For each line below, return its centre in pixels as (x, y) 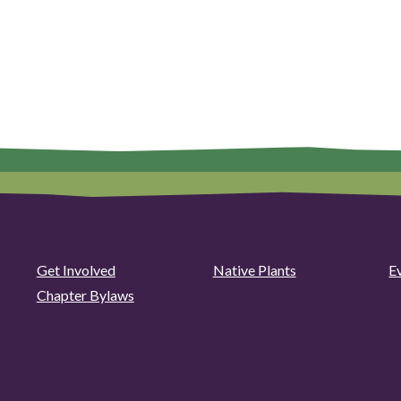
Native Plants (254, 270)
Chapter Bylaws (85, 295)
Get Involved (76, 270)
